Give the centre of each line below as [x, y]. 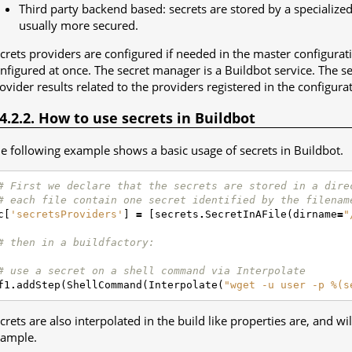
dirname [315, 214]
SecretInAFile [246, 214]
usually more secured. [79, 25]
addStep [38, 284]
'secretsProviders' [67, 214]
